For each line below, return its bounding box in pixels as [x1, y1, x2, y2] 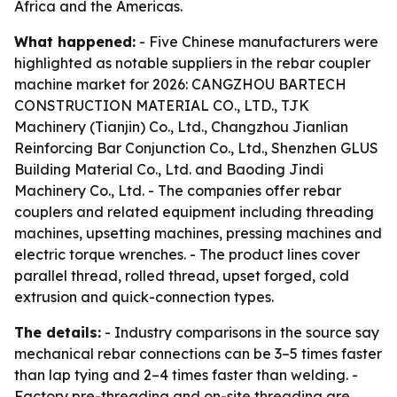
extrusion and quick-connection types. [14, 288, 274, 306]
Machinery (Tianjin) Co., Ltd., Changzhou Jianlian [14, 118, 348, 136]
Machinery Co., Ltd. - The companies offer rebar [14, 182, 341, 199]
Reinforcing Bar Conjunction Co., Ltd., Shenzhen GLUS [14, 139, 378, 157]
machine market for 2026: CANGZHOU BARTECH [14, 75, 346, 93]
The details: [14, 323, 101, 341]
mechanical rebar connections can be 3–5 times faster [14, 345, 382, 362]
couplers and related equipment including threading [14, 203, 374, 221]
